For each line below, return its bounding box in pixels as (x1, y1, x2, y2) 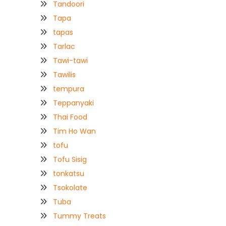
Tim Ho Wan (53, 126, 96, 136)
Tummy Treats (53, 210, 106, 221)
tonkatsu (53, 168, 84, 179)
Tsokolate (53, 182, 87, 193)
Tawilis (53, 69, 76, 80)
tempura (53, 83, 84, 94)
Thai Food (53, 111, 87, 122)
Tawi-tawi (53, 55, 88, 66)
